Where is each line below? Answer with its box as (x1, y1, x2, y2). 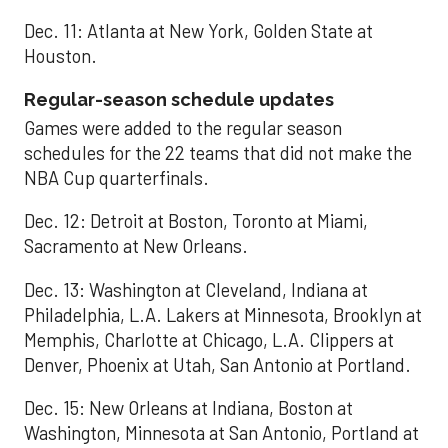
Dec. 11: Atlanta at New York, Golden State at (24, 19, 373, 42)
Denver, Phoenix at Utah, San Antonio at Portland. (24, 353, 411, 376)
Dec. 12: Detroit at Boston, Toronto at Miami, (24, 210, 368, 233)
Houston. (24, 44, 97, 67)
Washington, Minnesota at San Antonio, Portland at (24, 422, 419, 445)
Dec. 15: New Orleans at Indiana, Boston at (24, 397, 353, 420)
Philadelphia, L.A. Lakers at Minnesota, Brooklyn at (24, 303, 422, 326)
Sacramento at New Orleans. (24, 235, 248, 258)
